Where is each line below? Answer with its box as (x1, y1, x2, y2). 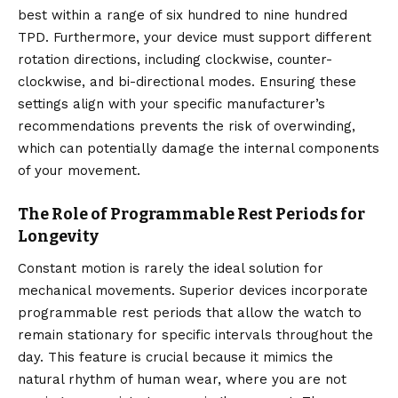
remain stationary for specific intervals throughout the (18, 327, 373, 344)
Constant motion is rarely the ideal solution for (18, 260, 323, 277)
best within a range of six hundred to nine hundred (18, 6, 347, 23)
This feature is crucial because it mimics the (44, 349, 333, 366)
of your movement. (18, 162, 140, 179)
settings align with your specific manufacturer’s (18, 95, 325, 112)
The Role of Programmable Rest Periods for (18, 203, 365, 224)
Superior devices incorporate (175, 283, 368, 299)
